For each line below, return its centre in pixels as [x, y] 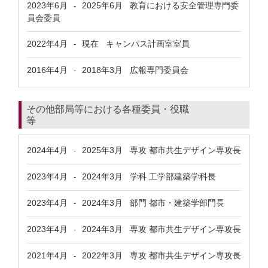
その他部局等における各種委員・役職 [108, 109]
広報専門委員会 [156, 70]
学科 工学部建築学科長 [169, 176]
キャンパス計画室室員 [144, 44]
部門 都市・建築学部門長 [173, 203]
